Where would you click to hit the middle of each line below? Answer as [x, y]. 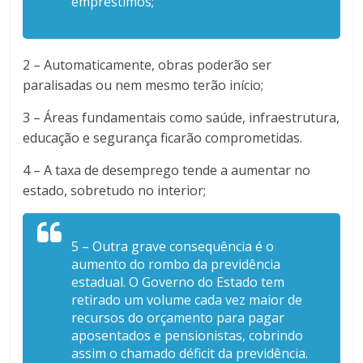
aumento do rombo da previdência [176, 264]
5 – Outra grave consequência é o [173, 246]
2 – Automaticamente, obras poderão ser [147, 64]
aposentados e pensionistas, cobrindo [188, 335]
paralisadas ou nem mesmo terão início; [143, 85]
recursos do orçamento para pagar [178, 317]
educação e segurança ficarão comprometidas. [164, 137]
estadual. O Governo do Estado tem [178, 282]
